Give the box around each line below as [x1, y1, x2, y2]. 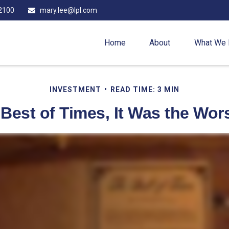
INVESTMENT [50, 85, 101, 94]
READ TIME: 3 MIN [110, 85, 179, 94]
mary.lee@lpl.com [39, 6, 97, 14]
